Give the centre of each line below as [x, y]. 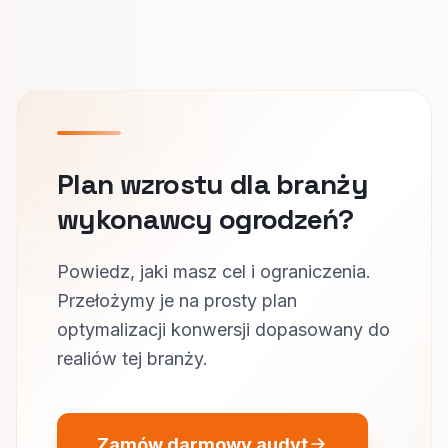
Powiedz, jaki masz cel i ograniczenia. [214, 271]
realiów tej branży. [132, 358]
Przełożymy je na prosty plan [177, 300]
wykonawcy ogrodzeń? [205, 218]
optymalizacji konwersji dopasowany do [223, 329]
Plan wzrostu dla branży [212, 183]
